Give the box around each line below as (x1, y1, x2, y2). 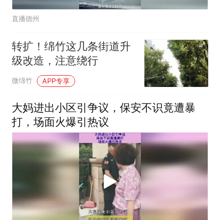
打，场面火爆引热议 (11, 115, 109, 128)
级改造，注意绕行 (11, 54, 98, 67)
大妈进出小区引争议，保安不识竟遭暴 (11, 101, 195, 114)
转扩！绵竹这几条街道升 (11, 39, 131, 53)
